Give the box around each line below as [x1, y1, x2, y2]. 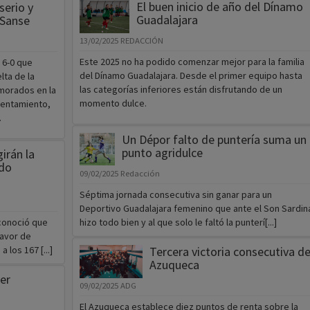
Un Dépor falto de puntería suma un [121, 131, 307, 148]
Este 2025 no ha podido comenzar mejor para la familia [79, 55, 304, 69]
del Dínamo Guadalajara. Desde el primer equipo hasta [79, 69, 302, 82]
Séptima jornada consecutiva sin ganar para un [79, 188, 272, 201]
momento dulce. [79, 97, 147, 110]
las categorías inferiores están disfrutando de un [79, 83, 282, 96]
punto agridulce [121, 145, 203, 161]
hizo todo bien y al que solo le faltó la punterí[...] [79, 216, 277, 229]
